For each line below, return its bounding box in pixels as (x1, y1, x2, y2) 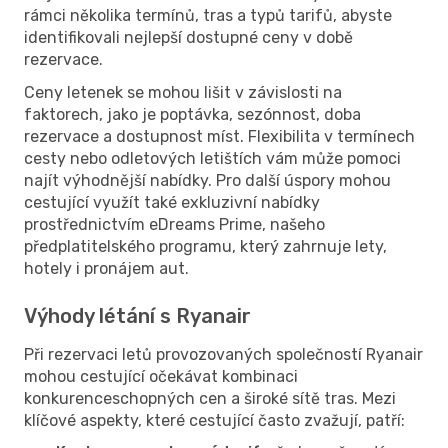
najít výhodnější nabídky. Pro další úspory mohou (24, 170, 391, 190)
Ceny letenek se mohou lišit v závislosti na (24, 82, 342, 102)
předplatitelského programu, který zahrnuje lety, (24, 236, 387, 256)
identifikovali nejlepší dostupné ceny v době (24, 27, 353, 47)
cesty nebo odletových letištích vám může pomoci (24, 148, 401, 168)
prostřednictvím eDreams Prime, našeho (24, 214, 325, 234)
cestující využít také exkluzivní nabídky (24, 192, 320, 212)
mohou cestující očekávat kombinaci (24, 366, 298, 386)
